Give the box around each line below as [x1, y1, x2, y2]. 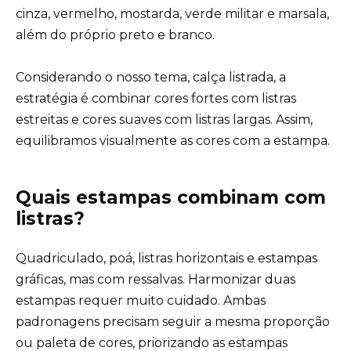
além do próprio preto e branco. [16, 27, 215, 42]
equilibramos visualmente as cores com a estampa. [16, 132, 330, 148]
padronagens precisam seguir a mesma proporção [16, 313, 330, 329]
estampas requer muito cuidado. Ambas [16, 292, 266, 308]
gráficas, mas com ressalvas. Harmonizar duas [16, 271, 295, 287]
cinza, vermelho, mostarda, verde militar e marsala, [16, 5, 329, 21]
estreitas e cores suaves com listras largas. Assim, [16, 111, 313, 127]
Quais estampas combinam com [16, 186, 326, 208]
